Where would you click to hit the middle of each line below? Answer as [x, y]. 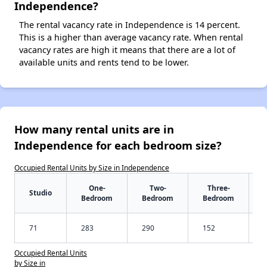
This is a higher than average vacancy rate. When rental [131, 38]
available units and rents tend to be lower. [104, 63]
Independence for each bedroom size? [118, 145]
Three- [218, 188]
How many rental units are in [94, 129]
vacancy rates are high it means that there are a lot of [127, 50]
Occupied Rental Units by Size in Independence [92, 168]
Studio [41, 193]
